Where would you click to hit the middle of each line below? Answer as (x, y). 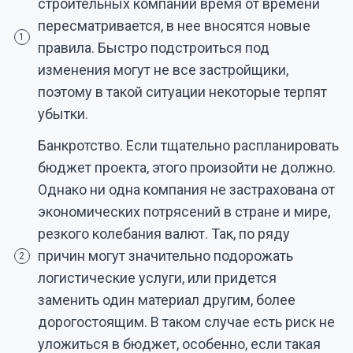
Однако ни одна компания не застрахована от (186, 189)
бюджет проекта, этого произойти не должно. (186, 167)
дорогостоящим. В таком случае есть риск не (186, 321)
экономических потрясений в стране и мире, (184, 211)
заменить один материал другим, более (166, 299)
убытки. (63, 113)
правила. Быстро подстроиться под (153, 47)
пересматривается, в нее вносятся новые (174, 25)
